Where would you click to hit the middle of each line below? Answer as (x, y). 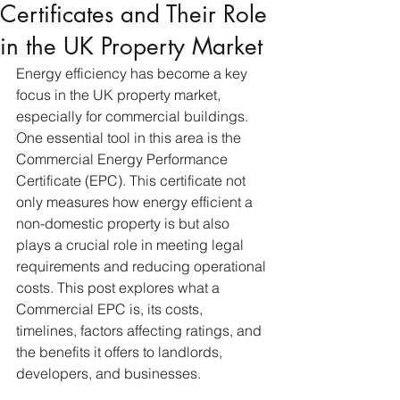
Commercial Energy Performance (124, 159)
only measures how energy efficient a (136, 202)
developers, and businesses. (108, 373)
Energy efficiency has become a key (133, 73)
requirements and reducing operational (143, 266)
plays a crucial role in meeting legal (132, 245)
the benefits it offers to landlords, (121, 352)
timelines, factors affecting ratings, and (141, 330)
